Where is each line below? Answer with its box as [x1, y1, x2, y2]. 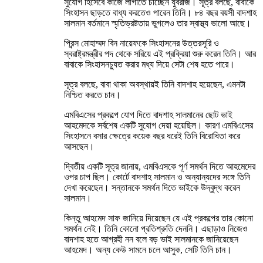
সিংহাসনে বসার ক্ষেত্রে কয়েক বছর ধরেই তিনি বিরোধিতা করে [64, 131, 240, 141]
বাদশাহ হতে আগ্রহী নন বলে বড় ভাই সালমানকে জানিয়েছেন [64, 234, 238, 245]
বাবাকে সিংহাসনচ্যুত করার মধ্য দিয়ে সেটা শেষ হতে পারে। [64, 59, 235, 70]
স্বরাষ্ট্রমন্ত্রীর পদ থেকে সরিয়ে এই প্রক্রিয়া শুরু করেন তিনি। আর [64, 49, 256, 59]
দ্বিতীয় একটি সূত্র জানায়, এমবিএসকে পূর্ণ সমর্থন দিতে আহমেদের [64, 161, 255, 172]
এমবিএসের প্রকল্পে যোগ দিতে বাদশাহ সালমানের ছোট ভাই [64, 110, 232, 120]
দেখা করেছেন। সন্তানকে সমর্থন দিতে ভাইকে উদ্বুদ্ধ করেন [64, 183, 240, 193]
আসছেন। [64, 141, 95, 152]
